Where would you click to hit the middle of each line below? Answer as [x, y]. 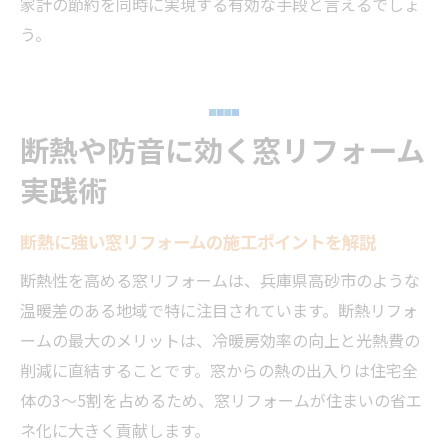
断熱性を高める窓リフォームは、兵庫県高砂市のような [220, 279]
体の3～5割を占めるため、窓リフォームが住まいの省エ [221, 399]
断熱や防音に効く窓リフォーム [222, 148]
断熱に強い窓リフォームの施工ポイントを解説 [198, 241]
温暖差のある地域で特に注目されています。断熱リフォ [219, 309]
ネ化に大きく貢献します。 [115, 429]
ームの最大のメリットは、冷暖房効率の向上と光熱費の [220, 339]
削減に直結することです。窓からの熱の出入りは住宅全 [219, 369]
